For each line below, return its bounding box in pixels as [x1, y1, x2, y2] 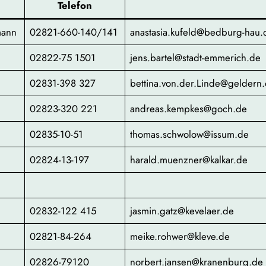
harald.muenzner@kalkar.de [130, 153, 248, 167]
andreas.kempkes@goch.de [130, 102, 248, 116]
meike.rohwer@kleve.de [130, 229, 230, 244]
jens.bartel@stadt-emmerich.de [130, 50, 261, 65]
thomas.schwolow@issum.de [130, 127, 249, 142]
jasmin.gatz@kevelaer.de [130, 204, 235, 218]
